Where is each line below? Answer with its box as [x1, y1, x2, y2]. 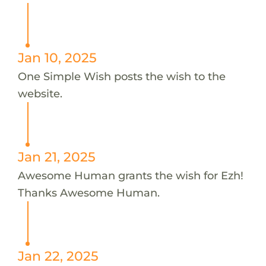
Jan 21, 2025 [17, 148, 96, 164]
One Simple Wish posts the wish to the [17, 69, 226, 83]
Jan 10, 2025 [17, 49, 97, 65]
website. [17, 86, 62, 100]
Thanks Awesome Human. [17, 185, 160, 199]
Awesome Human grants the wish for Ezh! [17, 168, 243, 182]
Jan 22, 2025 [17, 248, 99, 264]
